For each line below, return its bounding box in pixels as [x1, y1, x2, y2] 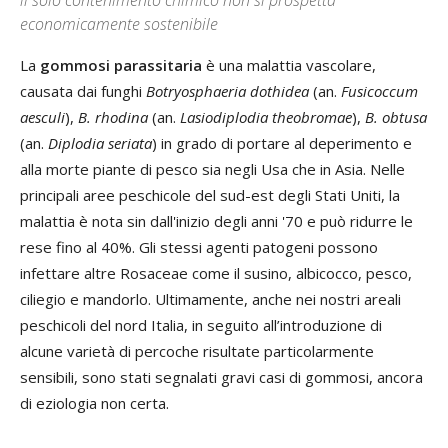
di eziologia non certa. [20, 392, 169, 413]
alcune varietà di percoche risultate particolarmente [20, 340, 374, 361]
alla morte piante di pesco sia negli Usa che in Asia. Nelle [20, 158, 405, 179]
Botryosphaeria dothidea [146, 80, 309, 101]
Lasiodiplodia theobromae [180, 106, 352, 127]
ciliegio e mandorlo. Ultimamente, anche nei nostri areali [20, 288, 401, 309]
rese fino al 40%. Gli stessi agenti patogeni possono [20, 236, 378, 257]
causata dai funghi [20, 80, 146, 101]
